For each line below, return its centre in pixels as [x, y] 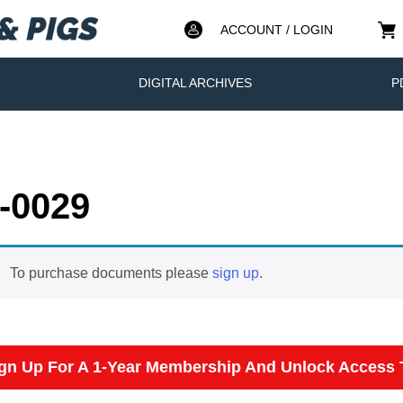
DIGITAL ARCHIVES [195, 82]
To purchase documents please [111, 273]
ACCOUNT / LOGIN [276, 29]
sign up [235, 273]
